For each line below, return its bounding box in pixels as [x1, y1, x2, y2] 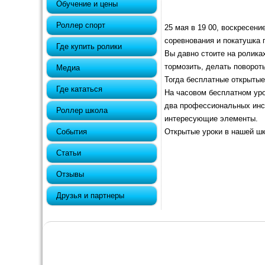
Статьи [56, 148, 81, 157]
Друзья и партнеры [56, 191, 124, 200]
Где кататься [56, 85, 102, 93]
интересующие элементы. [164, 114, 258, 123]
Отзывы [56, 170, 84, 179]
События [56, 127, 87, 136]
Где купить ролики [56, 42, 122, 51]
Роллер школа [56, 106, 108, 115]
